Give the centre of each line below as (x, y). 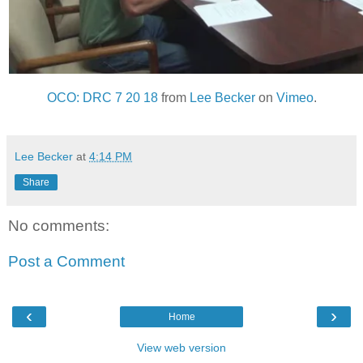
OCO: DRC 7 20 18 (102, 98)
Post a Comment (66, 261)
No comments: (59, 226)
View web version (181, 348)
